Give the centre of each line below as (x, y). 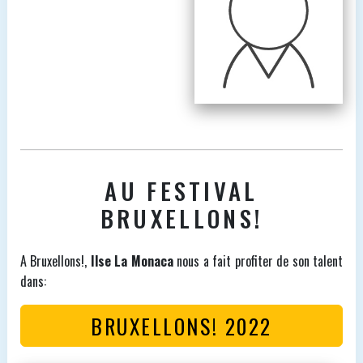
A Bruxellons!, (55, 261)
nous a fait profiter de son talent (258, 261)
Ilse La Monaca (132, 261)
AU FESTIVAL (181, 190)
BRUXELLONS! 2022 (181, 325)
